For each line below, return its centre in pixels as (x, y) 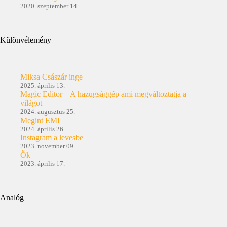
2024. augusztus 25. (48, 111)
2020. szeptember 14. (49, 6)
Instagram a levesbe (52, 137)
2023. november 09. (48, 146)
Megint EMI (40, 120)
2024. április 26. (43, 129)
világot (31, 103)
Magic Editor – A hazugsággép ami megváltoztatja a (103, 94)
